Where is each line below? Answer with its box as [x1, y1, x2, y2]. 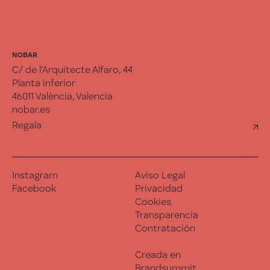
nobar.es [12, 105, 50, 115]
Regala [12, 121, 42, 131]
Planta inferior [12, 78, 75, 89]
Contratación [135, 224, 195, 234]
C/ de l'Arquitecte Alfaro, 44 [12, 65, 133, 75]
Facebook [12, 184, 56, 194]
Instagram [12, 171, 58, 181]
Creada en [135, 250, 181, 260]
